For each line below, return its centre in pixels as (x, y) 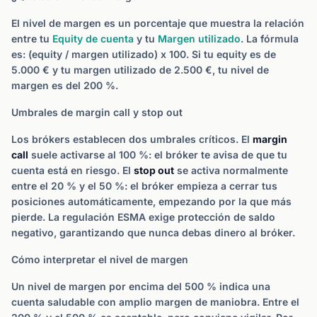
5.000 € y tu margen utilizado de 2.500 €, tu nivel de (140, 70)
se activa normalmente (231, 170)
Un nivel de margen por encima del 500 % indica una (141, 286)
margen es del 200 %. (65, 85)
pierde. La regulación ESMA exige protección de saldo (143, 217)
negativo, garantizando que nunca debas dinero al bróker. (153, 232)
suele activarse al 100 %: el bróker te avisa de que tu (158, 155)
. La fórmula (270, 39)
